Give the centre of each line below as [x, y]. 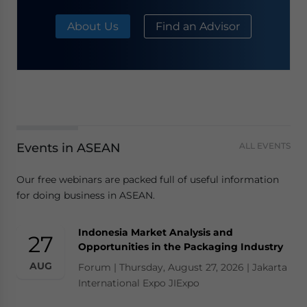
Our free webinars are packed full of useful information [148, 180]
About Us [93, 26]
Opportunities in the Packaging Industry [181, 247]
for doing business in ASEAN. [86, 196]
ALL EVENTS [265, 146]
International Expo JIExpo [139, 283]
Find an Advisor [198, 26]
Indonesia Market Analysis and [156, 233]
